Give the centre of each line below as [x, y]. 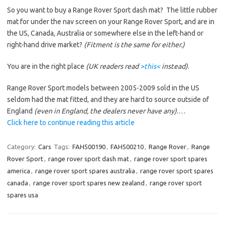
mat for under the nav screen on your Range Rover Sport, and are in [111, 22]
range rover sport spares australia [85, 171]
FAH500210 [127, 147]
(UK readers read [113, 66]
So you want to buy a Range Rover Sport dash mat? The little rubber [112, 10]
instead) [174, 66]
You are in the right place [46, 66]
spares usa [23, 195]
